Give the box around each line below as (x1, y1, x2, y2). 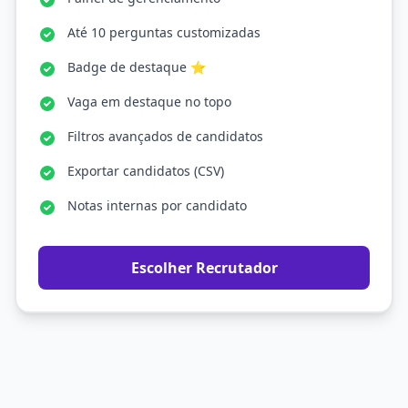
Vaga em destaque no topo (67, 93, 231, 110)
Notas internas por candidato (67, 197, 247, 214)
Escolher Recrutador (130, 258, 278, 278)
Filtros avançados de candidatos (67, 127, 263, 145)
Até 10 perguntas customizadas (67, 24, 260, 41)
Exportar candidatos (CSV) (67, 162, 224, 179)
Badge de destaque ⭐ (67, 58, 206, 76)
